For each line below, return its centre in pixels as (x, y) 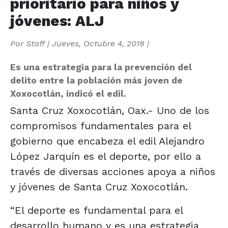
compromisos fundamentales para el (101, 125)
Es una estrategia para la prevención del (101, 67)
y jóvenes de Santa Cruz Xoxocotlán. (99, 187)
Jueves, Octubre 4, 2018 (98, 43)
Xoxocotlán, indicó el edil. (68, 93)
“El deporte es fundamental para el (96, 210)
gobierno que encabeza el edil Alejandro (107, 141)
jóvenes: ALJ (57, 21)
